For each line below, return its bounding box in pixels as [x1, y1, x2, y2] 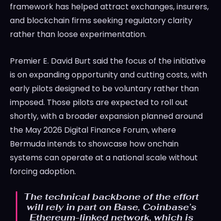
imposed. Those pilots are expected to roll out [10, 97, 188, 109]
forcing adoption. [10, 166, 76, 178]
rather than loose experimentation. [10, 29, 147, 40]
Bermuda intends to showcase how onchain [10, 138, 179, 150]
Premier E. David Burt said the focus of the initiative [10, 55, 206, 67]
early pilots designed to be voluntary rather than [10, 83, 199, 95]
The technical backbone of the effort [24, 191, 199, 203]
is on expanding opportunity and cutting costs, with [10, 69, 207, 81]
